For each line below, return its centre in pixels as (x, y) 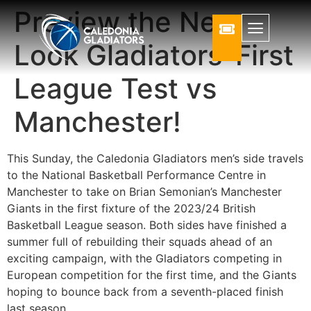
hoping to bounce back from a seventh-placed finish (145, 292)
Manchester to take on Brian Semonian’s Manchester (144, 192)
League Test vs (115, 89)
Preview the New (127, 22)
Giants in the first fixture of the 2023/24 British (131, 208)
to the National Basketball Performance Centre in (136, 175)
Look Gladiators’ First (154, 55)
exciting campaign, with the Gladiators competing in (144, 258)
